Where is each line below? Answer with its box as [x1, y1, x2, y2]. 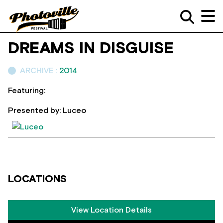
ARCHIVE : [20, 67, 59, 75]
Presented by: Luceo [8, 107, 86, 114]
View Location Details [71, 206, 152, 214]
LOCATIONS [8, 174, 67, 184]
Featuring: [8, 87, 45, 95]
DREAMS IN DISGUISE [8, 41, 174, 57]
